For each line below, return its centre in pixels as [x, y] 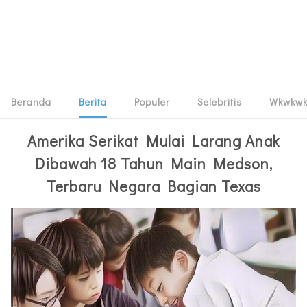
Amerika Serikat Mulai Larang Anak [153, 141]
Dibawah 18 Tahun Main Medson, [153, 163]
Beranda [31, 102]
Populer [152, 102]
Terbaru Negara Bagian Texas [153, 186]
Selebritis [220, 102]
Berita [93, 102]
